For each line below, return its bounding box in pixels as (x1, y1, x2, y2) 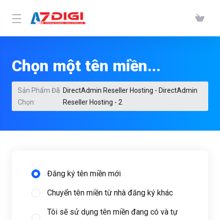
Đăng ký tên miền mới (47, 169, 121, 178)
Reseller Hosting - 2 (62, 98, 122, 106)
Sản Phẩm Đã (18, 86, 60, 94)
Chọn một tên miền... (12, 56, 161, 75)
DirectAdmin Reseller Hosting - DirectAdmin (62, 86, 197, 94)
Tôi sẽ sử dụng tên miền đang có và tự (47, 207, 178, 217)
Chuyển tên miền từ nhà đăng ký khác (47, 188, 173, 197)
